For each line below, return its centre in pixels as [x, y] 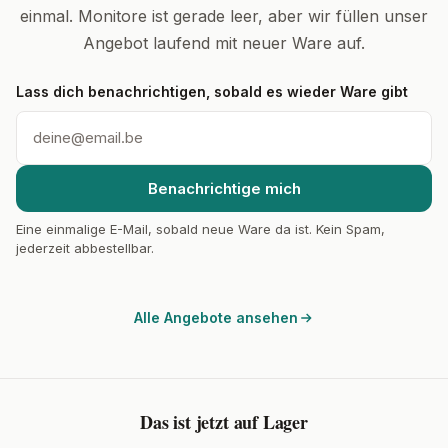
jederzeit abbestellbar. [85, 248]
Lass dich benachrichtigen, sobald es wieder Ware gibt [212, 91]
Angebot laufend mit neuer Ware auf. [224, 43]
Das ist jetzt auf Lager [224, 421]
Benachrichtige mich [224, 188]
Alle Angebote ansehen [216, 317]
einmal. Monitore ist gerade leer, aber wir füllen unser [224, 16]
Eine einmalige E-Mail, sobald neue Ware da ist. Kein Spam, [200, 229]
